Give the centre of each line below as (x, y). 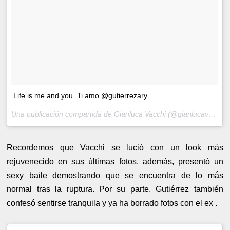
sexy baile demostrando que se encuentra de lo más (115, 176)
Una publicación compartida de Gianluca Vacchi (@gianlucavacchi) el (212, 114)
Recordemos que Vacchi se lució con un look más (115, 148)
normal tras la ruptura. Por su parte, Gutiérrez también (115, 189)
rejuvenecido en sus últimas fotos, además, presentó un (115, 162)
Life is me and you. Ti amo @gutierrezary (81, 96)
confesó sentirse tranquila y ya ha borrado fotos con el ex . (113, 203)
